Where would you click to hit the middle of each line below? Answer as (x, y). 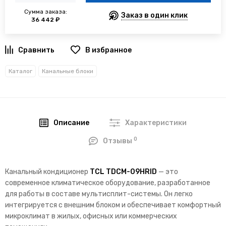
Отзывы (119, 141)
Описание (72, 123)
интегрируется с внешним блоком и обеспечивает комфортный (113, 205)
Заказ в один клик (154, 16)
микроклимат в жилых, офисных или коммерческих (91, 216)
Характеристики (156, 123)
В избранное (108, 50)
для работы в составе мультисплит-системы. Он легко (99, 194)
